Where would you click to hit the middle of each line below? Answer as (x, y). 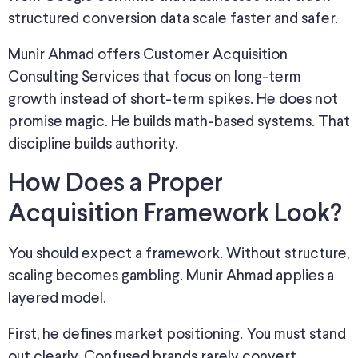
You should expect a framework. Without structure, (179, 254)
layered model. (57, 299)
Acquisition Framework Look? (175, 215)
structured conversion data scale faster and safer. (173, 19)
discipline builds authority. (93, 145)
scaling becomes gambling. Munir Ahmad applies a (171, 276)
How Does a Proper (115, 185)
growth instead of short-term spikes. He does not (173, 100)
